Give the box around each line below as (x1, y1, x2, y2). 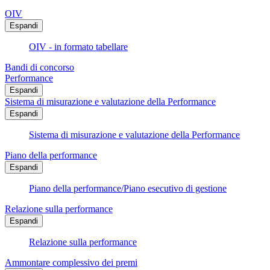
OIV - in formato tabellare (29, 42, 128, 52)
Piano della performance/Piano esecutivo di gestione (29, 183, 227, 194)
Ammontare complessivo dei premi (5, 257, 137, 268)
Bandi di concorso (5, 62, 74, 73)
